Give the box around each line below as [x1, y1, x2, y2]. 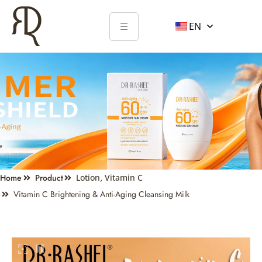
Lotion [76, 172, 100, 183]
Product [35, 172, 63, 184]
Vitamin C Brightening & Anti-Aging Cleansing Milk [13, 188, 189, 200]
